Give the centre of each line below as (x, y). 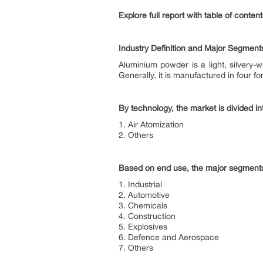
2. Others (136, 135)
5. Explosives (143, 227)
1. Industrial (140, 184)
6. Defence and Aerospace (169, 237)
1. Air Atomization (151, 124)
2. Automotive (144, 195)
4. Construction (147, 216)
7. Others (136, 248)
